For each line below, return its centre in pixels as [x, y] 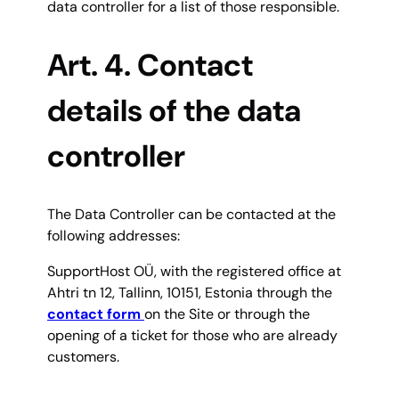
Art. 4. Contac [144, 66]
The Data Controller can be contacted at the [191, 215]
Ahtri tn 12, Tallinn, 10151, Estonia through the [190, 293]
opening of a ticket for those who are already [192, 336]
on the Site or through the [227, 314]
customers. [83, 357]
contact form [96, 314]
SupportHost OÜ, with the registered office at [194, 272]
